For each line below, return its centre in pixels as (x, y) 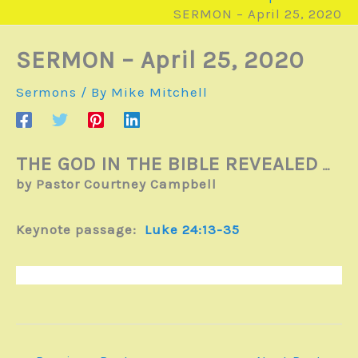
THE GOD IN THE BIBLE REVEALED (167, 164)
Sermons (46, 92)
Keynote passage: (78, 230)
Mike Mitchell (159, 92)
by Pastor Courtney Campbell (118, 184)
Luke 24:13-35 (192, 230)
